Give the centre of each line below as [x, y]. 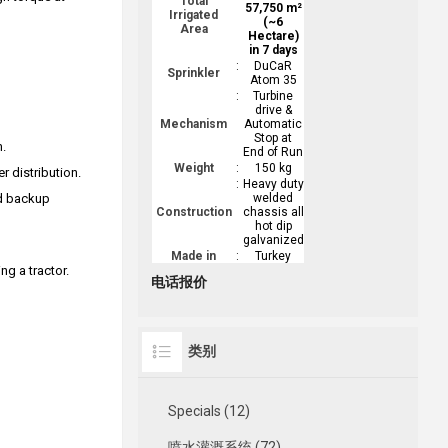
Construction [193, 212]
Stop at [273, 138]
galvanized [273, 240]
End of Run [273, 152]
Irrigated [194, 15]
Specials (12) [208, 411]
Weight [193, 168]
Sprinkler [194, 73]
